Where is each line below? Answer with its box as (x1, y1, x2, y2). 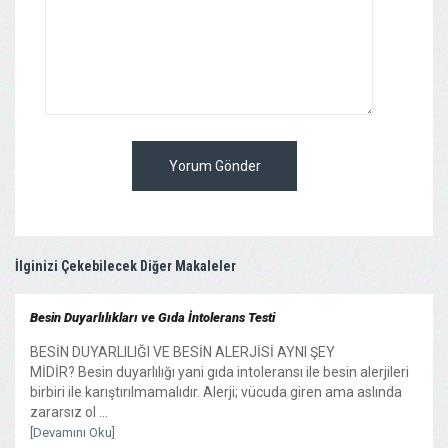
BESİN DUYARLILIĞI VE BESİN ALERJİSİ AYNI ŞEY (30, 343, 335, 360)
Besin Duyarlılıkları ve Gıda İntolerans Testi (30, 309, 275, 325)
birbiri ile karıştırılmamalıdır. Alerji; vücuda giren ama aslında (30, 383, 402, 400)
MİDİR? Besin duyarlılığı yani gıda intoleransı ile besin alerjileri (30, 363, 409, 380)
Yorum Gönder (168, 157, 261, 174)
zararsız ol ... (30, 403, 108, 420)
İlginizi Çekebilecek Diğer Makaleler (15, 257, 236, 274)
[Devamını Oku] (30, 424, 115, 440)
